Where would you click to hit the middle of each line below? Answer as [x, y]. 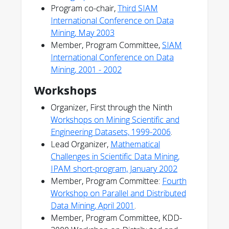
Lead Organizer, [81, 144]
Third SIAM [138, 8]
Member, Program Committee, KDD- [116, 218]
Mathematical [135, 144]
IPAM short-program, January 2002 [114, 169]
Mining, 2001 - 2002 [86, 70]
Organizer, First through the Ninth [111, 107]
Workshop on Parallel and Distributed [118, 193]
